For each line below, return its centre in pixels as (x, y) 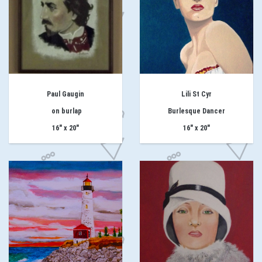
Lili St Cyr (196, 94)
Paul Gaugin (65, 94)
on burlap (65, 111)
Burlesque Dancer (196, 111)
